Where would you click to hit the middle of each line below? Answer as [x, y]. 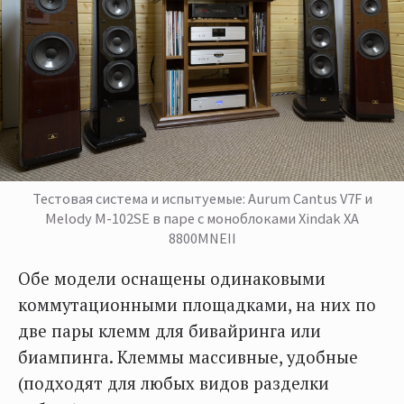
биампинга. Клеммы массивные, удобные [188, 357]
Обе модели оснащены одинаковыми [172, 278]
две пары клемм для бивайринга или [170, 331]
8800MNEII [202, 238]
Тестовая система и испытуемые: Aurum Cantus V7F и [202, 198]
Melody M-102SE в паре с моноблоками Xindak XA [202, 218]
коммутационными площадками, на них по [197, 304]
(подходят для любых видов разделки [174, 383]
